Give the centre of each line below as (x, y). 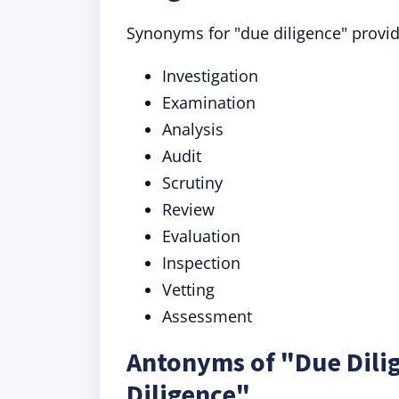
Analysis (193, 129)
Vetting (188, 289)
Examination (209, 102)
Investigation (210, 76)
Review (188, 209)
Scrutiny (192, 183)
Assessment (207, 316)
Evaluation (201, 236)
